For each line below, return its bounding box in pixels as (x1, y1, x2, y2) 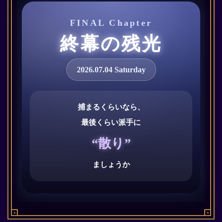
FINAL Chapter (69, 18, 153, 28)
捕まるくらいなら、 (77, 103, 145, 111)
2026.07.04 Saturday (76, 65, 146, 74)
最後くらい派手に (81, 118, 141, 127)
